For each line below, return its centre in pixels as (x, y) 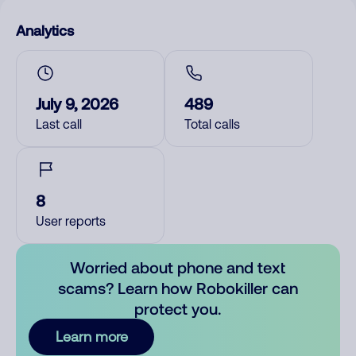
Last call (59, 124)
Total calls (212, 124)
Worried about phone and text (178, 267)
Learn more (91, 337)
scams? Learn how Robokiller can (178, 288)
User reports (71, 221)
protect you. (178, 308)
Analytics (45, 30)
